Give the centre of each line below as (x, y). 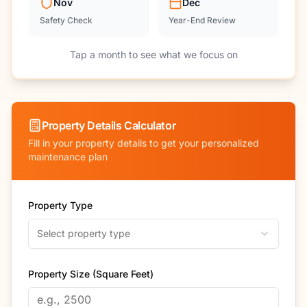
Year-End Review (202, 20)
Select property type (84, 233)
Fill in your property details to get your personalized (144, 143)
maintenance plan (68, 157)
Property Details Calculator (109, 125)
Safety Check (66, 20)
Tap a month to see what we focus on (153, 54)
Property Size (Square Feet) (91, 274)
